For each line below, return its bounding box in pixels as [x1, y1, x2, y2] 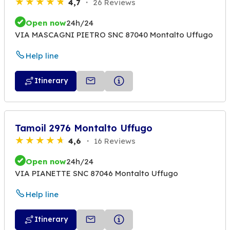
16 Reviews [92, 136, 136, 146]
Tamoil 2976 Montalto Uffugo [15, 122, 152, 134]
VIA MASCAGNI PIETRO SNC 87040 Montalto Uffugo [15, 30, 213, 40]
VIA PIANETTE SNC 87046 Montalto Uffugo [15, 168, 178, 179]
